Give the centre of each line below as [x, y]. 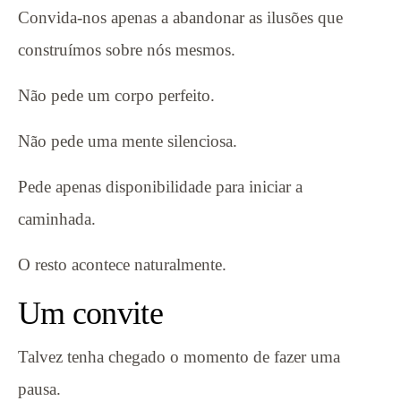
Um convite [90, 313]
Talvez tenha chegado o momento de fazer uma [179, 356]
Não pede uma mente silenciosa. [128, 141]
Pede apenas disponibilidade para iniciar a [160, 186]
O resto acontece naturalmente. [122, 264]
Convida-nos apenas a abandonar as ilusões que [180, 17]
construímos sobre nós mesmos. [127, 49]
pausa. [39, 388]
